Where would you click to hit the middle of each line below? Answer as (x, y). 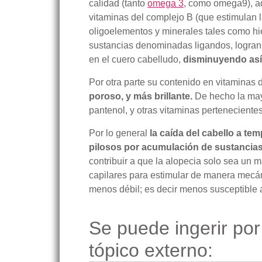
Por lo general (119, 133)
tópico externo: (151, 250)
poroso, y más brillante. (141, 96)
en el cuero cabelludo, (136, 59)
